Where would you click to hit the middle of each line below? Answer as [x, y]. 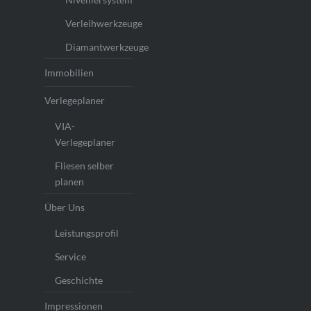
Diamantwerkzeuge [107, 47]
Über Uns [64, 208]
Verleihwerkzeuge [103, 24]
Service [70, 257]
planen [69, 182]
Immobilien [69, 73]
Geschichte [78, 280]
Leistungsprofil [86, 233]
